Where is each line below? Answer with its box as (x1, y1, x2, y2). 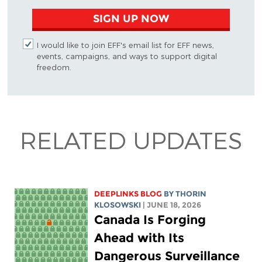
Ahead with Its (94, 230, 185, 245)
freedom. (36, 63, 71, 72)
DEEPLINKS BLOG (94, 189, 163, 198)
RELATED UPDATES (20, 126, 242, 154)
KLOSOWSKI (94, 200, 142, 209)
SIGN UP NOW (92, 12, 169, 25)
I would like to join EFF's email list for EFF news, (36, 40, 214, 50)
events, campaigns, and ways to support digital (36, 51, 217, 61)
